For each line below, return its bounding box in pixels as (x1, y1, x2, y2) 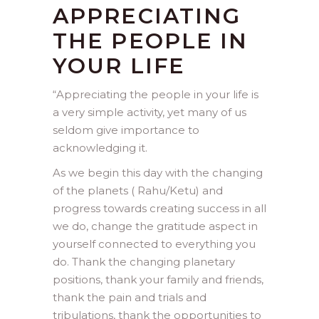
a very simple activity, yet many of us (53, 105, 246, 120)
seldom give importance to (53, 123, 199, 137)
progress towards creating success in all (53, 202, 266, 216)
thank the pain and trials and (53, 291, 206, 305)
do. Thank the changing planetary (53, 255, 235, 269)
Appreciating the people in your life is (56, 88, 258, 102)
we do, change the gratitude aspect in (53, 219, 258, 234)
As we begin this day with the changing (53, 166, 263, 180)
